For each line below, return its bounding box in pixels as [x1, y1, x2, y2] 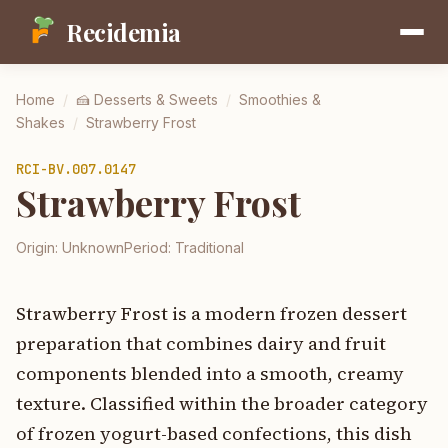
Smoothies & [239, 91, 321, 108]
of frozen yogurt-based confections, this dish [16, 421, 412, 446]
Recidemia [66, 16, 181, 48]
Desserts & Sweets [94, 91, 218, 108]
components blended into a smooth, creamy [16, 361, 404, 386]
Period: [124, 239, 175, 256]
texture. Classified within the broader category [16, 391, 428, 416]
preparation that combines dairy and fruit [16, 331, 386, 356]
